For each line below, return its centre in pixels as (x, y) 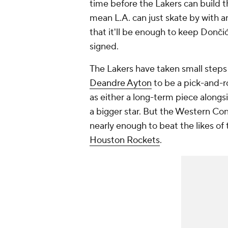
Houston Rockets (125, 140)
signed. (105, 47)
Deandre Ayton (121, 83)
